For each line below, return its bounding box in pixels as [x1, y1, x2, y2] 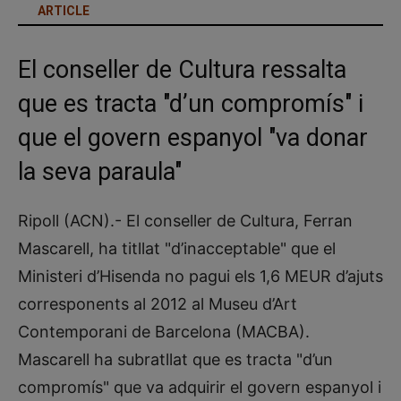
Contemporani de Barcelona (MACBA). [18, 322, 310, 341]
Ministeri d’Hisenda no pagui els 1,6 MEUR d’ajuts [18, 267, 383, 286]
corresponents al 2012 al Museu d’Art [18, 294, 297, 313]
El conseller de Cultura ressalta [18, 55, 346, 84]
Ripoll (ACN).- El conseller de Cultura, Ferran [18, 211, 353, 230]
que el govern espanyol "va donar [18, 124, 368, 152]
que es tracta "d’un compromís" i [18, 90, 363, 118]
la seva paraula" [18, 158, 182, 186]
